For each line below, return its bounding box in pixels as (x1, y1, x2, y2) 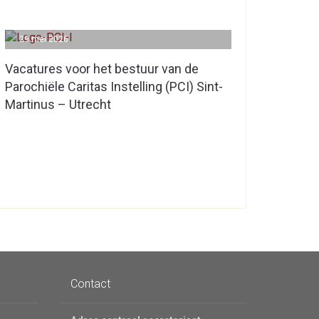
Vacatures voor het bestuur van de (5, 61, 199, 76)
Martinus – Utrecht (5, 97, 111, 112)
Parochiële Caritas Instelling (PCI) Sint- (5, 79, 223, 94)
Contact (70, 277, 110, 291)
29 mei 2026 (19, 34, 68, 44)
